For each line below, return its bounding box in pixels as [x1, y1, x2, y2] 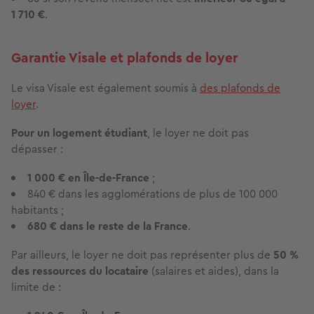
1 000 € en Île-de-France [27, 169, 149, 186]
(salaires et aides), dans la [149, 262, 279, 279]
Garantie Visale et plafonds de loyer [11, 47, 238, 68]
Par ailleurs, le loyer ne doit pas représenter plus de [11, 246, 273, 263]
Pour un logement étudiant [11, 124, 147, 141]
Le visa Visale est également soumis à [11, 79, 200, 96]
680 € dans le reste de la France [27, 217, 188, 234]
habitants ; [11, 201, 64, 218]
